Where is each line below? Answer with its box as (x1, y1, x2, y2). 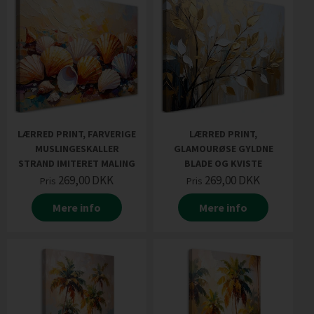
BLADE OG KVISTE (184, 157, 262, 170)
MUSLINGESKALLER (34, 142, 119, 155)
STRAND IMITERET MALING (18, 157, 135, 170)
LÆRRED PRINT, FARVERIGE (18, 128, 136, 140)
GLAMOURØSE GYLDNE (173, 142, 273, 155)
